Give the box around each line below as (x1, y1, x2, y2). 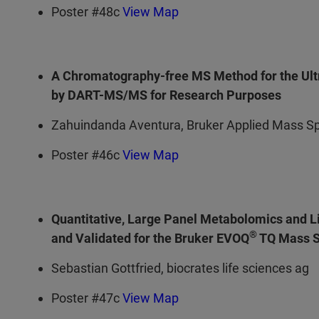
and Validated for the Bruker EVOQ (51, 230, 249, 246)
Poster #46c (51, 147, 122, 162)
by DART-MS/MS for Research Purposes (51, 87, 281, 103)
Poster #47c (51, 290, 122, 305)
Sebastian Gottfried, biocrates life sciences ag (51, 260, 309, 276)
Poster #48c (51, 4, 122, 19)
